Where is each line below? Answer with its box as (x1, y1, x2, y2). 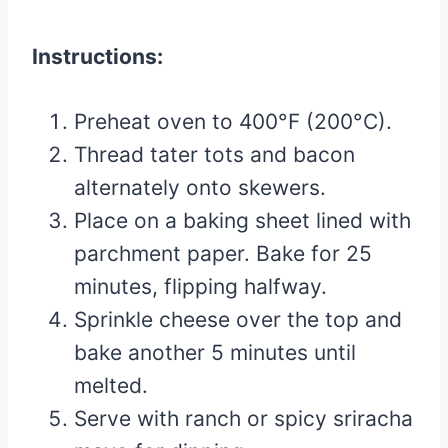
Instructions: (32, 44, 163, 69)
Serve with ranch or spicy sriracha (74, 406, 413, 431)
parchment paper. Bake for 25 (74, 241, 372, 266)
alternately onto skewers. (74, 175, 326, 200)
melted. (74, 373, 148, 398)
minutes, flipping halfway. (74, 274, 327, 299)
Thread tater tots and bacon (74, 142, 355, 167)
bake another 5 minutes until (74, 340, 356, 365)
